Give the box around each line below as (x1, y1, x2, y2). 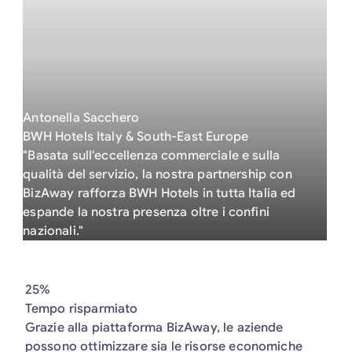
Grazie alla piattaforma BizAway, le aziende (24, 319, 284, 335)
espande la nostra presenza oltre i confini (23, 204, 269, 220)
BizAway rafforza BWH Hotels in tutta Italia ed (23, 185, 296, 201)
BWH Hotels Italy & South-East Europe (23, 129, 249, 145)
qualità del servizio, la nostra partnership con (23, 167, 292, 182)
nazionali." (23, 223, 84, 239)
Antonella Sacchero (23, 110, 140, 126)
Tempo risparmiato (24, 300, 138, 317)
